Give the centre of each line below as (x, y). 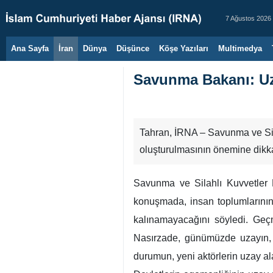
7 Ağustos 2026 (248, 18)
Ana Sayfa (30, 48)
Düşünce (133, 48)
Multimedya (240, 48)
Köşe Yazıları (184, 48)
